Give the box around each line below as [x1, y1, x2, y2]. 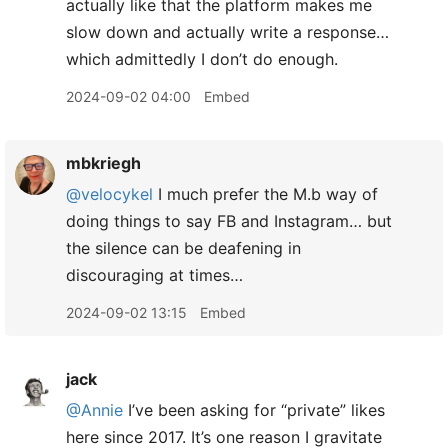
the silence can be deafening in [66, 238, 301, 258]
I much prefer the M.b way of [153, 184, 378, 204]
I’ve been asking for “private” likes [123, 400, 385, 420]
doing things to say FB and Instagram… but [66, 211, 392, 231]
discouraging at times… [66, 265, 243, 285]
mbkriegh [66, 153, 141, 173]
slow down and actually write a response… [66, 22, 389, 42]
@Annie [66, 400, 123, 420]
